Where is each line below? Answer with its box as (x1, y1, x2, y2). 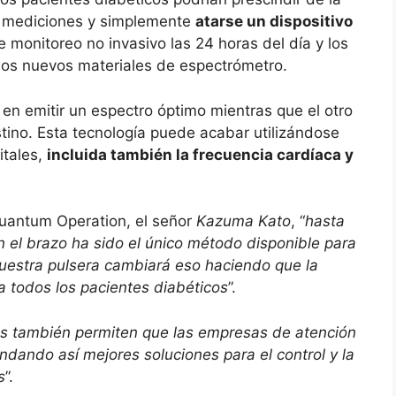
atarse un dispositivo (195, 12, 353, 31)
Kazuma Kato (196, 212, 291, 231)
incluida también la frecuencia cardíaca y (47, 145, 354, 164)
